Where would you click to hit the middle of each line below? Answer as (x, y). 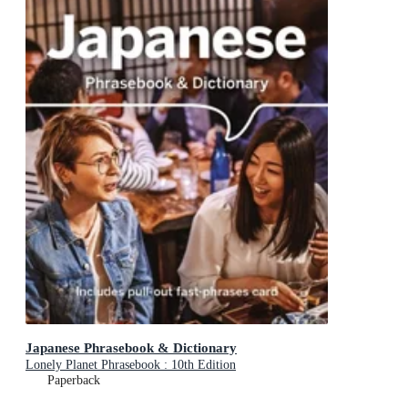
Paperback (74, 381)
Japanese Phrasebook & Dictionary (131, 348)
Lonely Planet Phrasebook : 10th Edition (131, 365)
